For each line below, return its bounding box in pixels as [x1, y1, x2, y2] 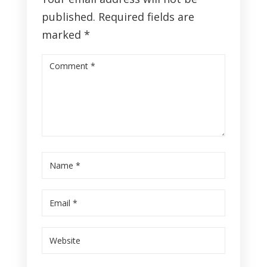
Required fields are [98, 9, 194, 24]
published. [41, 9, 95, 24]
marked [41, 27, 84, 42]
